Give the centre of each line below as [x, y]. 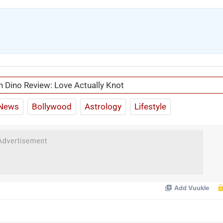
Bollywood [52, 107]
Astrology [103, 107]
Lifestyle [150, 107]
